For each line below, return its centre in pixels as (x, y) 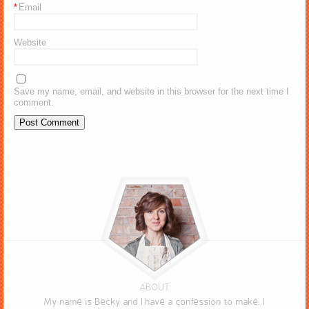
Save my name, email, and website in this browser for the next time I (151, 91)
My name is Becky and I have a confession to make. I (154, 301)
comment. (34, 102)
